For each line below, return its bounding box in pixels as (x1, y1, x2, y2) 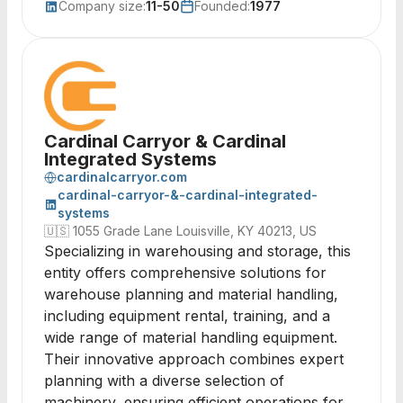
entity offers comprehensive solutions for (44, 264, 327, 282)
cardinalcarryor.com (57, 169, 187, 184)
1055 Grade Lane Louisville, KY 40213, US (73, 223, 317, 238)
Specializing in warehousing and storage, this (44, 242, 351, 260)
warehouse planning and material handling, (44, 285, 338, 303)
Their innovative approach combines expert (44, 350, 344, 368)
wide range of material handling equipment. (44, 328, 337, 346)
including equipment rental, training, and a (44, 307, 330, 325)
